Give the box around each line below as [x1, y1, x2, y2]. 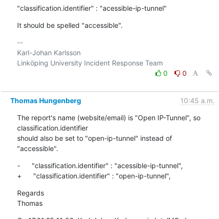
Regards [17, 188, 44, 197]
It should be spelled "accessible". [17, 21, 123, 29]
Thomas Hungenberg [10, 96, 81, 105]
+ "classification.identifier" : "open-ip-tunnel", [17, 171, 171, 180]
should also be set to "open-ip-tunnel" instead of [17, 133, 172, 142]
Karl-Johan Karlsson [17, 48, 81, 57]
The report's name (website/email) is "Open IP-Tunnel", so [17, 113, 200, 122]
